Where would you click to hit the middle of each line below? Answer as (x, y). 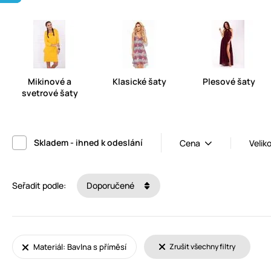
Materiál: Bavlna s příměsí (79, 247)
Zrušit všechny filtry (202, 247)
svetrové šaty (50, 93)
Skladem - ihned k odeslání (88, 143)
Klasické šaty (139, 82)
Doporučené (111, 186)
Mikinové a (50, 82)
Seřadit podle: (39, 186)
